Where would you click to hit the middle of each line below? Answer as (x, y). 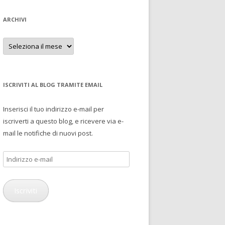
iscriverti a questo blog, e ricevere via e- (63, 121)
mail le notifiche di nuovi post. (48, 133)
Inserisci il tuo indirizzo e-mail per (53, 109)
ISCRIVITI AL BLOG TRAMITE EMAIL (53, 84)
